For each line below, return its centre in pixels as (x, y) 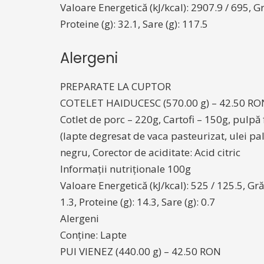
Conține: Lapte (93, 235)
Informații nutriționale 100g (126, 169)
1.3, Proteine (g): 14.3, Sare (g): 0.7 (138, 202)
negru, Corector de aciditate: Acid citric (150, 152)
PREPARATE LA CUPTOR (115, 86)
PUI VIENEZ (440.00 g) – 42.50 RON (141, 251)
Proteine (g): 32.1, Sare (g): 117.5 (134, 24)
